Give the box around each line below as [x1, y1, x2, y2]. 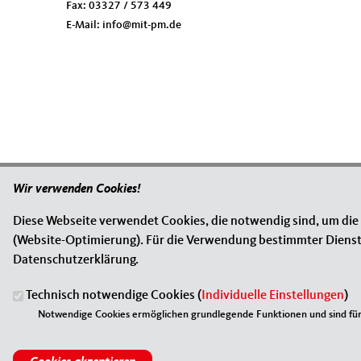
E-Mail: [66, 19, 102, 31]
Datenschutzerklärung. [13, 254, 139, 268]
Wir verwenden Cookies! [13, 183, 141, 197]
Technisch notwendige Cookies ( [26, 289, 201, 303]
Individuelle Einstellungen [201, 289, 344, 303]
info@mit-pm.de [102, 19, 181, 31]
